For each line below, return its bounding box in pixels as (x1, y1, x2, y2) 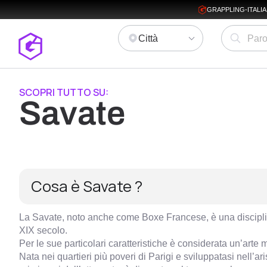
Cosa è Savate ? (31, 176, 142, 197)
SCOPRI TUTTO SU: (19, 86, 108, 99)
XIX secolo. (19, 225, 67, 235)
